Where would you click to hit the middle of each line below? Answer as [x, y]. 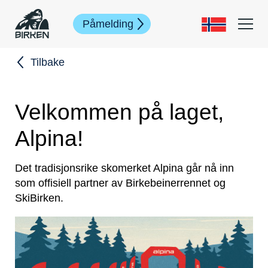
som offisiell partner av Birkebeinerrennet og [120, 183]
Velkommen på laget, [119, 112]
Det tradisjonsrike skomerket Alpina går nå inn [124, 168]
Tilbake [47, 63]
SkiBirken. [39, 198]
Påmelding [108, 24]
